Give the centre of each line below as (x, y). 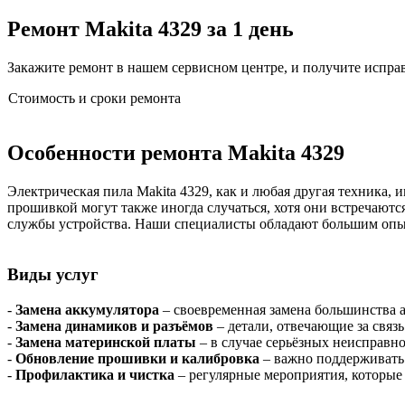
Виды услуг (53, 275)
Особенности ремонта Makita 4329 (176, 152)
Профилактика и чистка (95, 375)
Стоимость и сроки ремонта (94, 98)
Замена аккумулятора (87, 310)
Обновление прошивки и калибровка (137, 359)
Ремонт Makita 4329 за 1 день (151, 28)
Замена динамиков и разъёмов (114, 326)
